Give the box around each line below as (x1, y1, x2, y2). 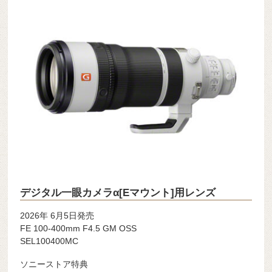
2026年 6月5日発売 (20, 210, 95, 220)
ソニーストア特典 (20, 259, 89, 269)
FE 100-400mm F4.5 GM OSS (20, 223, 137, 233)
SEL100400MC (20, 236, 79, 246)
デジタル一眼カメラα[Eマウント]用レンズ (20, 186, 216, 199)
